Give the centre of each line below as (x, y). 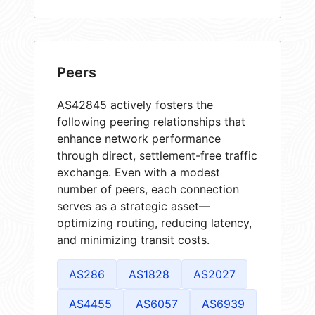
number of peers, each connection (148, 189)
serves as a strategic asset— (134, 206)
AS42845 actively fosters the (135, 104)
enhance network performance (139, 138)
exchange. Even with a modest (139, 172)
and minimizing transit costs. (133, 239)
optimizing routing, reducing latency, (154, 223)
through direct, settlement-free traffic (157, 155)
